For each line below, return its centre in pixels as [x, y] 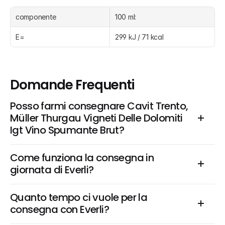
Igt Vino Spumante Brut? [67, 130]
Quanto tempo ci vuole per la [79, 197]
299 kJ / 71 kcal [139, 37]
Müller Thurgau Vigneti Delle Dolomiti [96, 118]
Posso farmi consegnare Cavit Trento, [99, 106]
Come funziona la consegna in [82, 158]
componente [36, 17]
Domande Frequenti [72, 85]
